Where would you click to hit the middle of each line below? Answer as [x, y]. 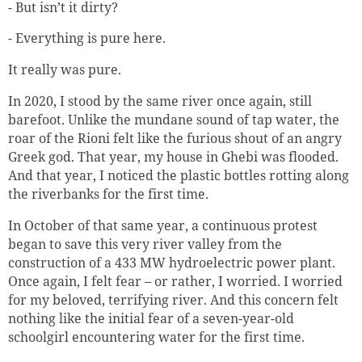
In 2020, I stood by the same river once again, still [160, 101]
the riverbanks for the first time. [108, 194]
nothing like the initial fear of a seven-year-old [151, 319]
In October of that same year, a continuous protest [163, 226]
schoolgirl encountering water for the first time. [156, 337]
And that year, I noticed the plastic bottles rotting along [179, 176]
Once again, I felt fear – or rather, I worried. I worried [175, 282]
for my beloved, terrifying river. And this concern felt [173, 300]
